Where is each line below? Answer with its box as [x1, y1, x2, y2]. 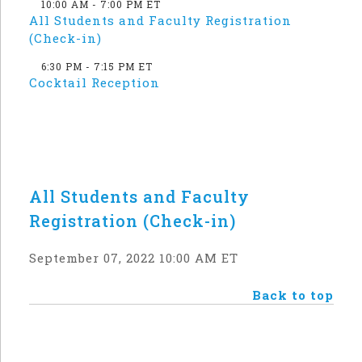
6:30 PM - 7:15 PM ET [41, 60, 153, 73]
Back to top [252, 287, 334, 303]
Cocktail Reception [29, 74, 160, 90]
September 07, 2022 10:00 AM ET [29, 250, 238, 266]
